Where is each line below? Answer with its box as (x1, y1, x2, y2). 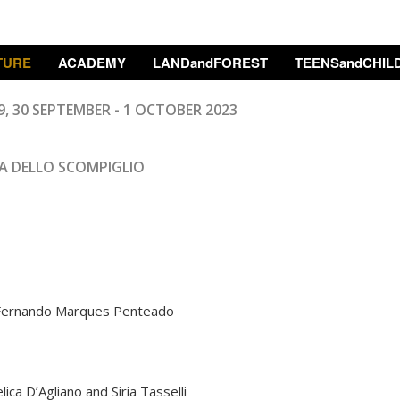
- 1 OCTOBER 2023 (111, 100, 237, 120)
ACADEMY (57, 53, 126, 72)
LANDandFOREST (152, 53, 268, 72)
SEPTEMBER (32, 100, 111, 120)
